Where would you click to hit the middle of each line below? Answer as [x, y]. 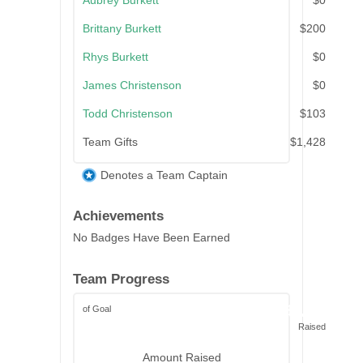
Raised [312, 327]
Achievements [118, 216]
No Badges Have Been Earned [152, 238]
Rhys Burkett [115, 57]
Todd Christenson [128, 114]
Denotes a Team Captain [164, 175]
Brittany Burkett [122, 29]
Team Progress [121, 280]
